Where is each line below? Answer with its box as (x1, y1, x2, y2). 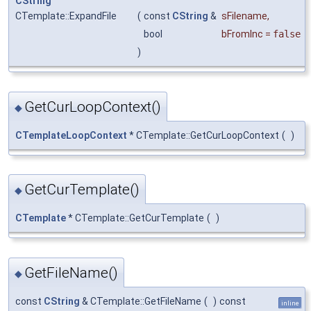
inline (281, 299, 299, 307)
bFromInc (221, 28, 263, 40)
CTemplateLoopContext (15, 129, 127, 141)
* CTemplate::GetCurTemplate (66, 212, 204, 224)
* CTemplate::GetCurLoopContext (127, 129, 279, 141)
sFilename (221, 10, 267, 22)
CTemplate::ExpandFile (15, 10, 117, 22)
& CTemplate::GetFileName (80, 295, 201, 307)
